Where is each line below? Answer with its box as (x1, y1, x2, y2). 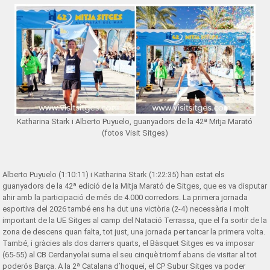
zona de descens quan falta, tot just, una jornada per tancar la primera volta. (2, 227, 266, 236)
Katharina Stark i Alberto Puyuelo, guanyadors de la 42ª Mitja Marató (17, 117, 253, 126)
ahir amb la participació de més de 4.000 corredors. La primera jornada (2, 193, 248, 202)
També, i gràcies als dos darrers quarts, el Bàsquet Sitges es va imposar (2, 239, 255, 248)
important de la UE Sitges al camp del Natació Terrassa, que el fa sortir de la (2, 216, 268, 225)
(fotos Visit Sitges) (101, 128, 168, 137)
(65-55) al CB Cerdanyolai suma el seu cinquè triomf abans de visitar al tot (2, 250, 257, 259)
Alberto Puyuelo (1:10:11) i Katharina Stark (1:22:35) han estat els (2, 170, 225, 179)
